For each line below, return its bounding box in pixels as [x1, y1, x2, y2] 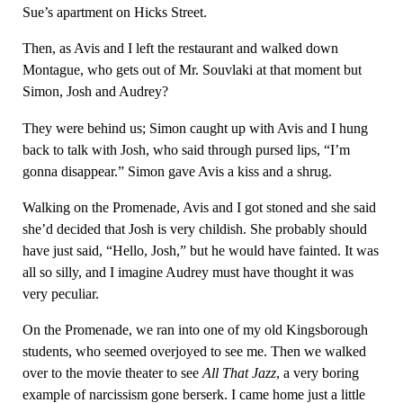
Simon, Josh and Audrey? [22, 83, 168, 101]
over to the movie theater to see [22, 364, 202, 382]
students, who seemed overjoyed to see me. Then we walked [22, 343, 366, 361]
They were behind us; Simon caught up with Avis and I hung [22, 119, 368, 137]
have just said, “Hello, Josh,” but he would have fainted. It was [22, 242, 379, 259]
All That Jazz [201, 364, 276, 382]
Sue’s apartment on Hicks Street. [22, 3, 207, 21]
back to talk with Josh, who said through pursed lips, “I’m [22, 140, 350, 158]
